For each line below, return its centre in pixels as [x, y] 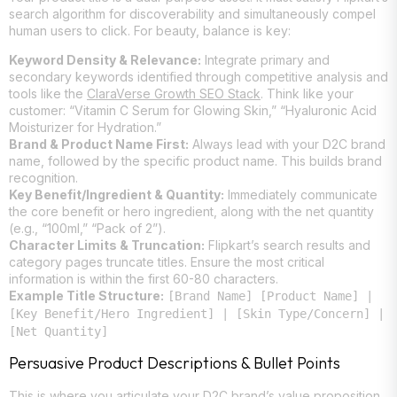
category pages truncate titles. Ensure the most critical [167, 262]
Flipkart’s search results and [288, 245]
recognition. [43, 178]
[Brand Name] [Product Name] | [270, 296]
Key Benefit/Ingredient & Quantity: [117, 195]
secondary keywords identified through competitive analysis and [198, 77]
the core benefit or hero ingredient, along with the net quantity [191, 212]
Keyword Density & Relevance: [105, 60]
